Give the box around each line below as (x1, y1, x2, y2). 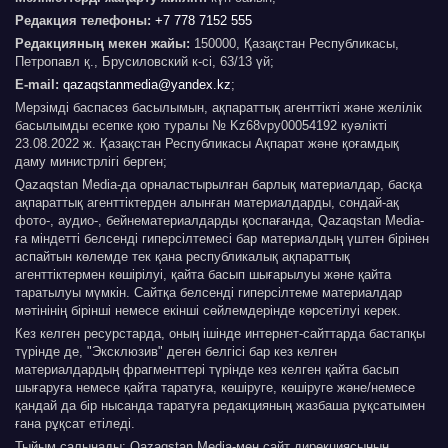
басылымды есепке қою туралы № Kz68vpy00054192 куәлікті (15, 118, 387, 134)
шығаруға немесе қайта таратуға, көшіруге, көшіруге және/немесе (15, 380, 415, 396)
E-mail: (15, 77, 59, 93)
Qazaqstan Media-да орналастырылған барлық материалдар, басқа (15, 177, 422, 193)
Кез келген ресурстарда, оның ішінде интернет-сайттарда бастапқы (15, 326, 425, 342)
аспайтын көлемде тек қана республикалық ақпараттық (15, 249, 350, 265)
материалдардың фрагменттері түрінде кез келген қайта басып (15, 362, 399, 378)
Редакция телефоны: (15, 13, 151, 29)
